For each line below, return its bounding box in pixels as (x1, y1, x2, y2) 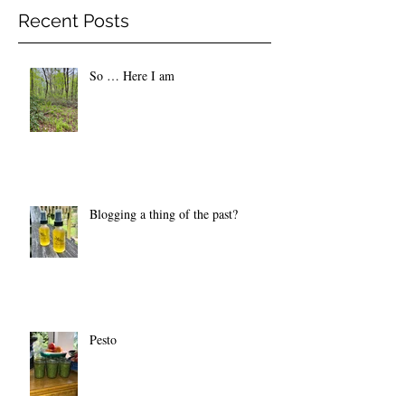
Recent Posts (18, 10, 129, 33)
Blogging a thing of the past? (89, 205, 238, 223)
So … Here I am (89, 67, 174, 85)
